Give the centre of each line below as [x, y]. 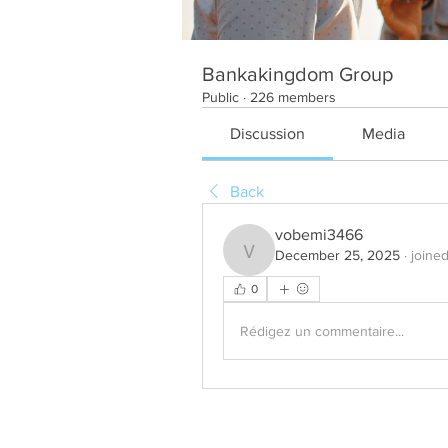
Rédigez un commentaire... [322, 330]
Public [220, 97]
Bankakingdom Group [297, 74]
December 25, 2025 [337, 255]
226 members [293, 97]
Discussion [268, 133]
